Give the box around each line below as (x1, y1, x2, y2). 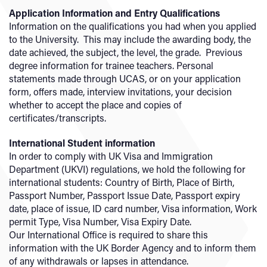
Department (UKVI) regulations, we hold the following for (9, 163, 246, 175)
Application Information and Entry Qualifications (9, 7, 220, 19)
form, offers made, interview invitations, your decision (9, 85, 232, 98)
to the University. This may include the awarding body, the (9, 33, 251, 45)
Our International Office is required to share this (9, 228, 208, 241)
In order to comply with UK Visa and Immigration (9, 150, 213, 162)
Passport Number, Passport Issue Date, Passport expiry (9, 189, 240, 201)
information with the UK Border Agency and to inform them (9, 241, 256, 254)
